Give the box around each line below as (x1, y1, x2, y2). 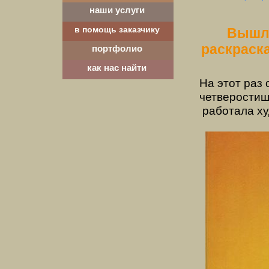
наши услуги (89, 5, 145, 15)
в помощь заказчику (74, 24, 160, 34)
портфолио (91, 43, 142, 53)
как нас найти (87, 62, 147, 73)
